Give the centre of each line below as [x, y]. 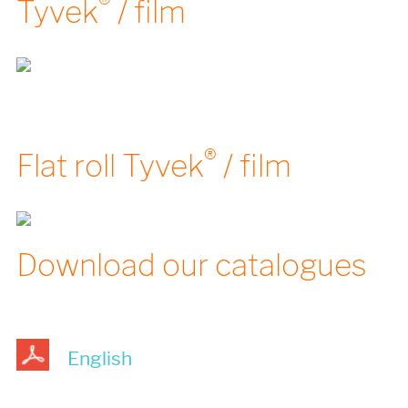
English [99, 358]
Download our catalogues [191, 265]
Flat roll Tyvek [110, 166]
